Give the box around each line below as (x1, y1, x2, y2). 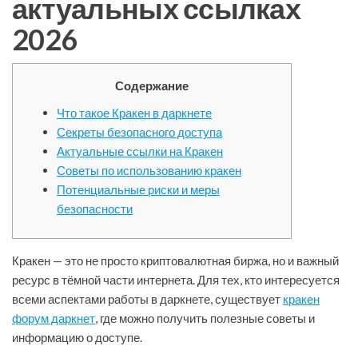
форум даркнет (12, 311, 95, 326)
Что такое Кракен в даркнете (57, 105, 212, 121)
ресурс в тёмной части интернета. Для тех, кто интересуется (12, 272, 340, 288)
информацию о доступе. (12, 330, 142, 345)
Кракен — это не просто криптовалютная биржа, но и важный (12, 253, 339, 268)
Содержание (115, 78, 189, 93)
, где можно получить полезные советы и (95, 311, 315, 326)
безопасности (57, 201, 133, 217)
